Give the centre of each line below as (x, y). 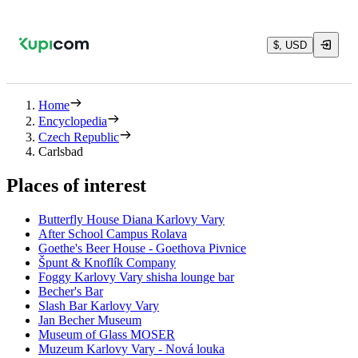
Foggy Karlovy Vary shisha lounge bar (136, 276)
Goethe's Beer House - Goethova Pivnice (142, 248)
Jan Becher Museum (90, 320)
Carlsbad (61, 151)
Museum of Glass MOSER (107, 334)
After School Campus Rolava (113, 233)
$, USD (290, 45)
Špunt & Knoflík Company (107, 262)
